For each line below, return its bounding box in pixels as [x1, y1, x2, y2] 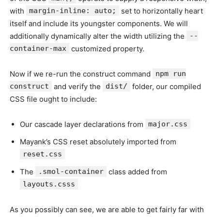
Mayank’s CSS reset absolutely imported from [20, 137, 176, 146]
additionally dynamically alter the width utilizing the [10, 31, 186, 41]
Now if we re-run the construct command [10, 69, 153, 78]
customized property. [69, 44, 144, 53]
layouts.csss [23, 179, 75, 188]
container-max [10, 44, 66, 53]
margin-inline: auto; [29, 6, 116, 15]
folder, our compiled [130, 81, 201, 91]
